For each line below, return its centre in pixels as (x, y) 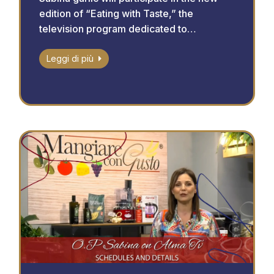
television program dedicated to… (117, 29)
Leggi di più (70, 59)
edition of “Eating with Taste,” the (116, 14)
